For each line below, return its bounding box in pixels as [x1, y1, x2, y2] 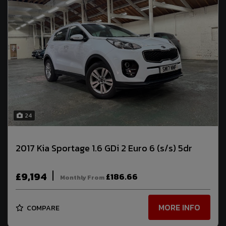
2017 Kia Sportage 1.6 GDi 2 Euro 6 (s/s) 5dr [16, 141, 192, 155]
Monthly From [60, 173, 104, 182]
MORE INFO [158, 201, 200, 214]
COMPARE [25, 202, 60, 213]
